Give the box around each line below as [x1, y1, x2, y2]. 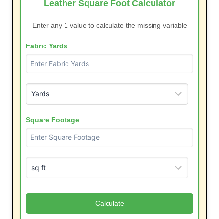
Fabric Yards [26, 42, 67, 50]
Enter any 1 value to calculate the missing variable [32, 21, 187, 29]
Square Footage [26, 115, 79, 124]
